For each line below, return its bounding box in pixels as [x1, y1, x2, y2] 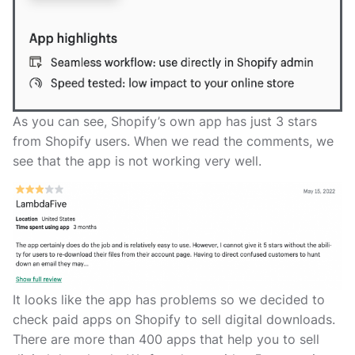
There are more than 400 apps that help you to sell [13, 331, 319, 348]
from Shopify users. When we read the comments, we [13, 132, 334, 149]
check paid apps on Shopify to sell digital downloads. [13, 311, 335, 328]
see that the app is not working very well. [13, 152, 261, 169]
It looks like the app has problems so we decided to [13, 292, 325, 308]
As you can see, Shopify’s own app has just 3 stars [13, 113, 317, 129]
